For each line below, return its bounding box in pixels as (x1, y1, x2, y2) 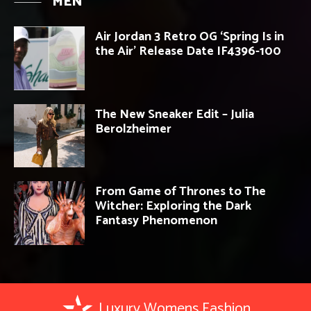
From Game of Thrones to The (95, 181, 266, 203)
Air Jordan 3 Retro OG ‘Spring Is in (95, 26, 284, 47)
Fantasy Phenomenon (95, 210, 217, 232)
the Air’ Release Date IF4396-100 (95, 40, 281, 62)
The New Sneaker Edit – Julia (95, 103, 254, 125)
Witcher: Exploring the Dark (95, 196, 251, 217)
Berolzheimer (95, 118, 171, 140)
